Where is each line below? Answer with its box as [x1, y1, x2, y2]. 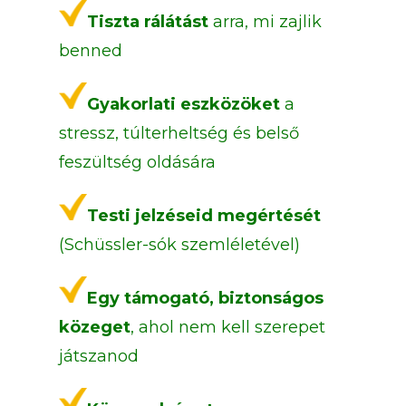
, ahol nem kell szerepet [130, 317, 325, 338]
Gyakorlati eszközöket [86, 94, 280, 115]
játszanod [58, 346, 139, 367]
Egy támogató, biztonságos [86, 288, 324, 309]
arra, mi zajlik [208, 12, 322, 33]
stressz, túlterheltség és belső [58, 123, 299, 144]
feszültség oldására [58, 152, 216, 173]
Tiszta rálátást [86, 12, 208, 33]
